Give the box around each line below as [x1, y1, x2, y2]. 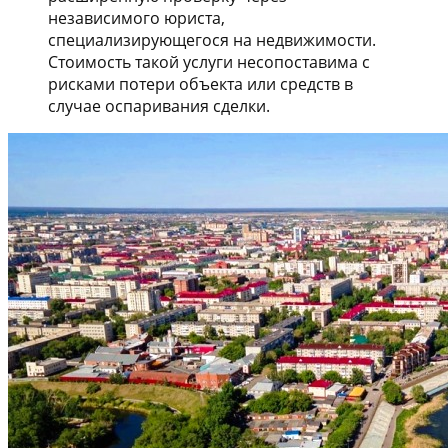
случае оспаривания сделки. [48, 94, 270, 117]
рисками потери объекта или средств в [48, 72, 353, 95]
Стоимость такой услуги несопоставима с [48, 50, 370, 73]
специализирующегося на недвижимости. [48, 28, 376, 51]
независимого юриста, [48, 6, 225, 29]
